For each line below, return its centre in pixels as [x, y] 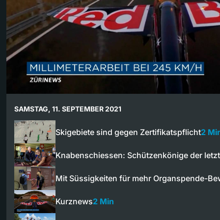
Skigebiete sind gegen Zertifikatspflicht [128, 132]
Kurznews [74, 202]
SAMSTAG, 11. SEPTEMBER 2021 [68, 109]
